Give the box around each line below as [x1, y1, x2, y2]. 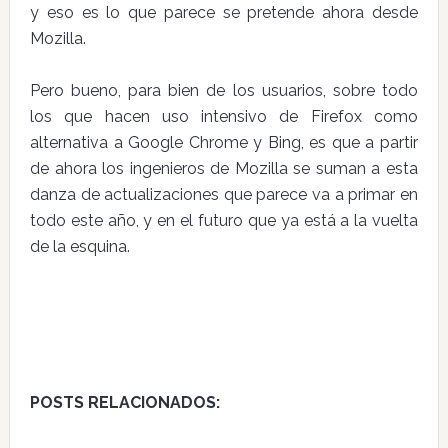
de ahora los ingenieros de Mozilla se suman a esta [29, 159, 419, 178]
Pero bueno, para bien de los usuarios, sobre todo [29, 81, 419, 100]
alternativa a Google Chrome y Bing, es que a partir [29, 133, 419, 152]
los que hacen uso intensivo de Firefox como [29, 107, 419, 126]
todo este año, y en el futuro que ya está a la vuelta [29, 211, 419, 230]
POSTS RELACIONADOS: [29, 393, 220, 412]
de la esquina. [29, 237, 130, 256]
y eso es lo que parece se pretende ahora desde [29, 3, 419, 22]
